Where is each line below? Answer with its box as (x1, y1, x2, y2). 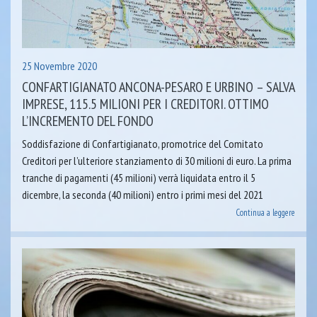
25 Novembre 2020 (22, 58, 97, 73)
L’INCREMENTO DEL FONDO (22, 111, 154, 130)
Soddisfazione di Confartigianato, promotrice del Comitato (22, 136, 263, 151)
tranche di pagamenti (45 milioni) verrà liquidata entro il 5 (22, 170, 255, 185)
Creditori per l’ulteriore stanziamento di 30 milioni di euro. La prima (22, 153, 292, 168)
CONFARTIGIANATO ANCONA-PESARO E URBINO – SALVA (22, 77, 294, 96)
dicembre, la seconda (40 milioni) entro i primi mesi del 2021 (22, 187, 263, 202)
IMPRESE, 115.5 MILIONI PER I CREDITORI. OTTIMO (22, 94, 269, 113)
